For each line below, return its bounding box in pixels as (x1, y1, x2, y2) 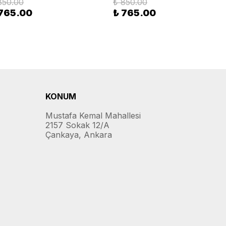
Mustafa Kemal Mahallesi (45, 110, 141, 121)
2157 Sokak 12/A (45, 120, 109, 130)
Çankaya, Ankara (45, 130, 112, 140)
